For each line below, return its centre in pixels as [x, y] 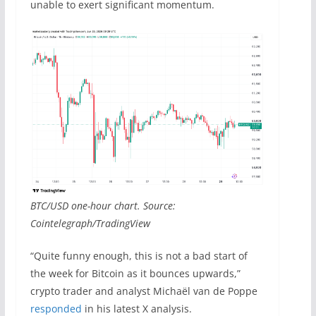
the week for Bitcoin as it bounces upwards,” [135, 274]
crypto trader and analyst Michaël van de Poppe [144, 291]
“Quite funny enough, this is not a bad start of [139, 256]
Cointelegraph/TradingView [90, 224]
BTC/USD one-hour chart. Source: [103, 206]
